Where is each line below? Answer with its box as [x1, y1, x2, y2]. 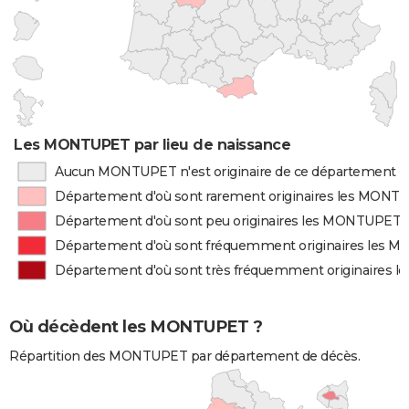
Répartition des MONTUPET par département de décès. [9, 348, 360, 365]
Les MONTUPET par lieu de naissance [14, 136, 291, 153]
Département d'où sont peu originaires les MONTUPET [55, 213, 402, 229]
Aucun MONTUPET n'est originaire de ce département [54, 163, 396, 180]
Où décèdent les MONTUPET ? [9, 317, 262, 338]
